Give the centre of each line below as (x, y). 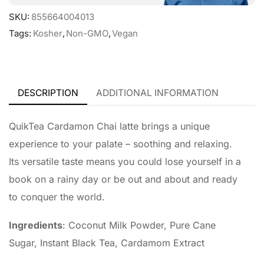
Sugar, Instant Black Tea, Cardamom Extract (107, 243)
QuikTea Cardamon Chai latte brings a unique (109, 126)
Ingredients (36, 225)
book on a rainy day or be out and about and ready (123, 179)
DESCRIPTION (48, 93)
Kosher (48, 33)
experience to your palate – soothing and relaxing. (121, 143)
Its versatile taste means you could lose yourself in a (125, 161)
